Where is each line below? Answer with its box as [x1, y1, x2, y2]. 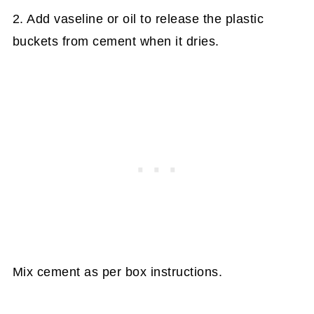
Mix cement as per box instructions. [12, 265, 223, 280]
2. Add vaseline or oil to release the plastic [12, 12, 264, 27]
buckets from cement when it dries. [12, 34, 219, 49]
